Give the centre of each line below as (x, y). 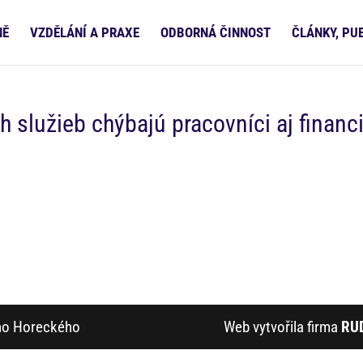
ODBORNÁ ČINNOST (216, 32)
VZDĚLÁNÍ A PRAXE (85, 32)
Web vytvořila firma (282, 327)
